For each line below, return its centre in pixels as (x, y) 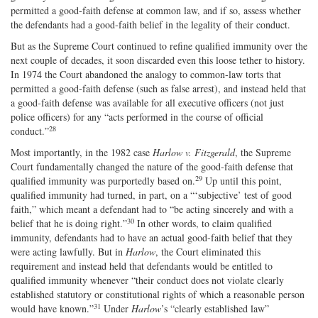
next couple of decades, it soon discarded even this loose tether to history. (158, 60)
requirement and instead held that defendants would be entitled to (142, 265)
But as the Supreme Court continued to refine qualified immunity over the (159, 45)
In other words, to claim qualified (203, 223)
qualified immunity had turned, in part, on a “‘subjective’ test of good (151, 194)
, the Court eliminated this (208, 251)
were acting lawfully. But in (68, 251)
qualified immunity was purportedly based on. (103, 180)
